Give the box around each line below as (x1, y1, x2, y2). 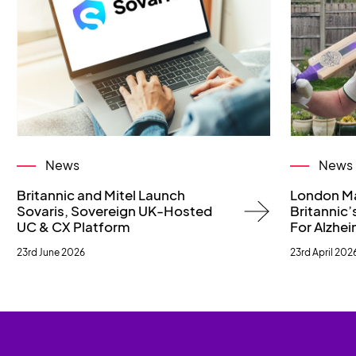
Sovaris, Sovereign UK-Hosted (17, 202, 213, 219)
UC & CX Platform (17, 218, 131, 235)
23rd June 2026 (17, 245, 86, 258)
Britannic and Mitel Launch (17, 186, 186, 203)
